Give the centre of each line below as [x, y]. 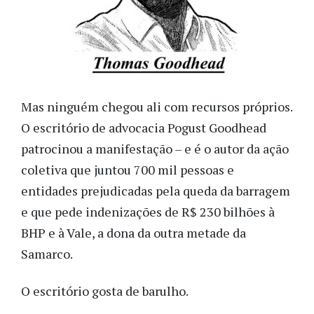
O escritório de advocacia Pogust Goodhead [144, 128]
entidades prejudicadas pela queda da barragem [156, 191]
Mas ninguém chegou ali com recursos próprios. [157, 107]
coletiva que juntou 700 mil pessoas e [128, 170]
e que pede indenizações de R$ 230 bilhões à [148, 212]
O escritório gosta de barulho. [106, 291]
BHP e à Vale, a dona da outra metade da [134, 233]
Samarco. [47, 254]
